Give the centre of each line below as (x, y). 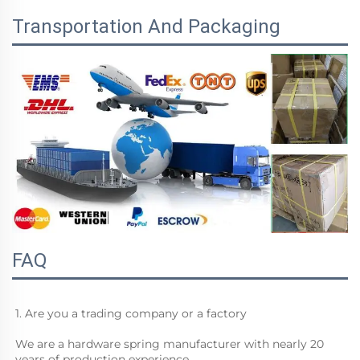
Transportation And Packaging (146, 26)
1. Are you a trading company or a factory (131, 313)
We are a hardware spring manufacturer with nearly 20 (170, 344)
